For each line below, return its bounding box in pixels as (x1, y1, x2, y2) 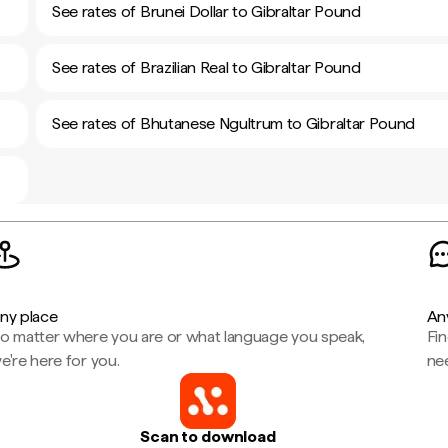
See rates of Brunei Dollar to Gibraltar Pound (52, 2, 361, 21)
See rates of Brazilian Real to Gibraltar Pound (52, 58, 361, 77)
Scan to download (140, 427, 276, 446)
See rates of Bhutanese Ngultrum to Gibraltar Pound (52, 114, 415, 133)
